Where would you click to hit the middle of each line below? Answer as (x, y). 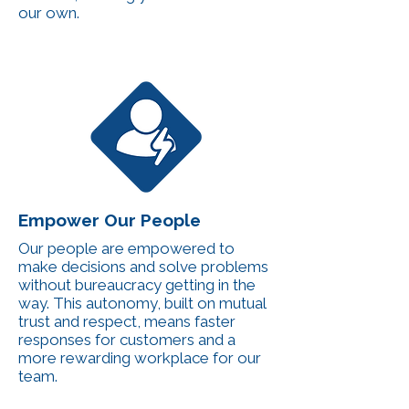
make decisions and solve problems (143, 267)
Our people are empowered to (126, 248)
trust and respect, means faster (127, 321)
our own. (49, 13)
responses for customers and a (127, 340)
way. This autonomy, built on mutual (142, 303)
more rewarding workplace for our (140, 358)
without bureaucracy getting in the (137, 285)
